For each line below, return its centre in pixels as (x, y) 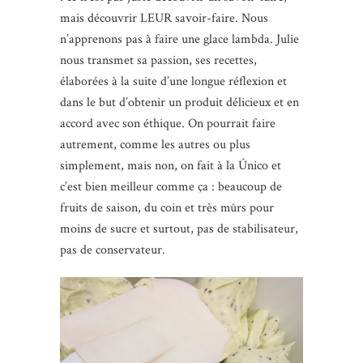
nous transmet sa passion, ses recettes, (158, 60)
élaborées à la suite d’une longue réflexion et (173, 81)
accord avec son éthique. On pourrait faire (168, 123)
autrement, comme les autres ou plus (155, 144)
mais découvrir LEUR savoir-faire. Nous (164, 18)
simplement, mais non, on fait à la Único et (171, 165)
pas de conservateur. (113, 250)
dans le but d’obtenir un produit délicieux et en (179, 102)
